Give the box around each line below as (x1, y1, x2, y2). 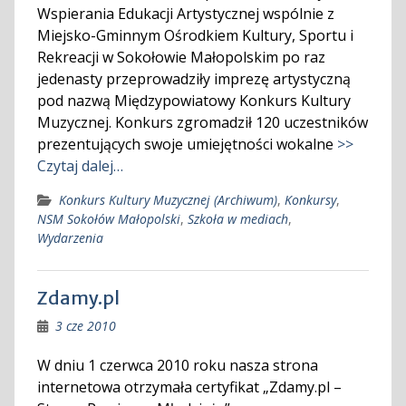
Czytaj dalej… (36, 156, 123, 176)
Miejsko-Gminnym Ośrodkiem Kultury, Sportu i (36, 25, 353, 45)
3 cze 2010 (54, 317, 116, 334)
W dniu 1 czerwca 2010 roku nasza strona (36, 355, 318, 375)
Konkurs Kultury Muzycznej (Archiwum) (58, 191, 277, 208)
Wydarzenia (36, 229, 103, 246)
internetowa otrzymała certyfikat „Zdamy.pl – (36, 377, 342, 397)
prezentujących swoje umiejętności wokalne (36, 134, 337, 154)
